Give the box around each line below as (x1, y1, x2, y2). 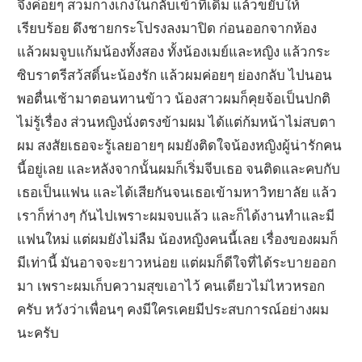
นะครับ (17, 323, 60, 341)
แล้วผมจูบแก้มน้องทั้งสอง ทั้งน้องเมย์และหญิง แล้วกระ (17, 42, 331, 60)
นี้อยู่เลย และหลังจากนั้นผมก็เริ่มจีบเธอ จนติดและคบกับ (17, 159, 341, 177)
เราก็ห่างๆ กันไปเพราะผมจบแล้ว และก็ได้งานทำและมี (17, 206, 335, 224)
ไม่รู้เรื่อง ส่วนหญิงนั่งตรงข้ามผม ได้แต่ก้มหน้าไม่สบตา (17, 112, 337, 130)
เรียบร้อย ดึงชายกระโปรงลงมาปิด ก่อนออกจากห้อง (17, 19, 318, 36)
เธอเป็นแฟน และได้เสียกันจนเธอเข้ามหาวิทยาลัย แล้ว (17, 183, 338, 200)
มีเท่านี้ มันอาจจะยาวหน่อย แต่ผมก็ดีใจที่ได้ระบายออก (17, 253, 337, 271)
